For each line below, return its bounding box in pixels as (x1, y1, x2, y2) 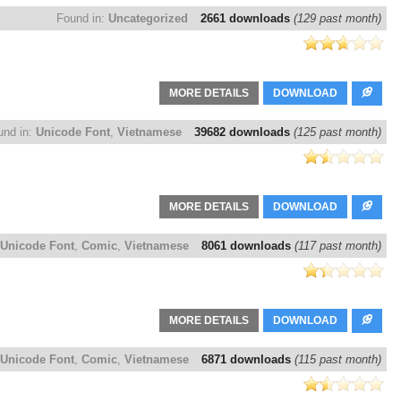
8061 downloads (201, 239, 294, 253)
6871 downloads (201, 353, 294, 367)
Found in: (56, 12, 108, 26)
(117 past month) (294, 239, 381, 253)
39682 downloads (194, 125, 294, 140)
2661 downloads (200, 12, 294, 26)
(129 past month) (294, 12, 381, 26)
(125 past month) (294, 125, 381, 140)
